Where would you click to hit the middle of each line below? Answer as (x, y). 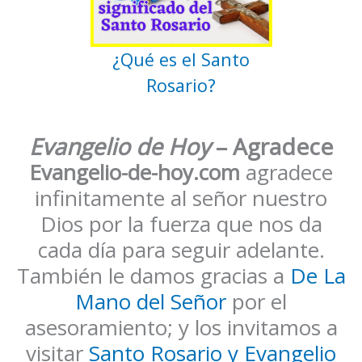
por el (257, 302)
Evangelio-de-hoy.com (135, 173)
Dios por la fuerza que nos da (181, 224)
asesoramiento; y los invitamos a (181, 328)
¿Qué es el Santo (181, 59)
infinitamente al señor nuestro (181, 198)
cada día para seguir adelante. (181, 250)
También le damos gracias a (153, 276)
